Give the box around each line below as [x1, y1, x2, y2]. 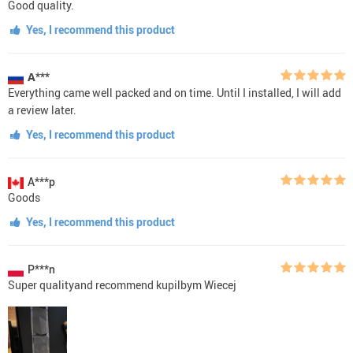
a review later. [8, 102, 76, 117]
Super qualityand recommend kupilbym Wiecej [8, 277, 236, 292]
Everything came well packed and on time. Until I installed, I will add [8, 84, 341, 100]
